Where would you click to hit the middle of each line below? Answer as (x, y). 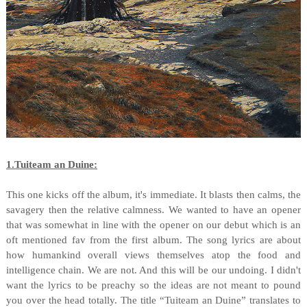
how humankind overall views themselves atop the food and (153, 255)
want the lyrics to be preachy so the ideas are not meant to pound (153, 285)
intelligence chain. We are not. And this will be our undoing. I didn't (153, 270)
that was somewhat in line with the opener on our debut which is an (153, 225)
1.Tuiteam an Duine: (51, 164)
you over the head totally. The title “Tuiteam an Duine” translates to (153, 300)
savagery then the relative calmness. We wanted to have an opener (153, 210)
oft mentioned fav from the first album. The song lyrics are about (153, 240)
